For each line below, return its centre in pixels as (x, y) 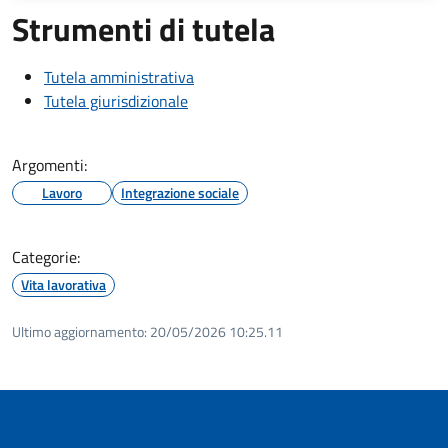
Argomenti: (49, 164)
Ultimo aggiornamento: (79, 331)
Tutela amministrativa (119, 76)
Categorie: (46, 256)
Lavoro (62, 192)
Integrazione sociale (180, 192)
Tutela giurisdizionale (116, 100)
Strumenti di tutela (143, 28)
